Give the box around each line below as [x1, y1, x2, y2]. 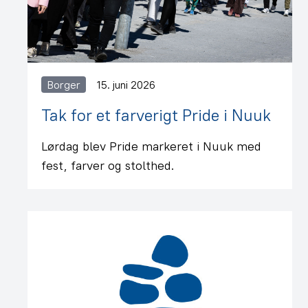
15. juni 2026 [97, 78, 155, 91]
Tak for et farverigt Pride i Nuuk [41, 104, 271, 125]
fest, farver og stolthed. [41, 157, 174, 173]
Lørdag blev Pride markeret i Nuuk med [41, 138, 261, 154]
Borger [47, 78, 80, 91]
